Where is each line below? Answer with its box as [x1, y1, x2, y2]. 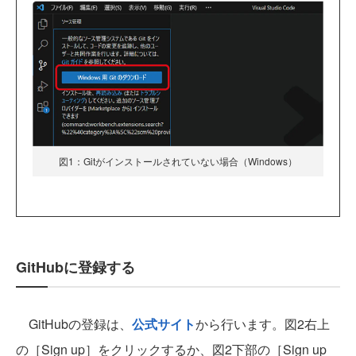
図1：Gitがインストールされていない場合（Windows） [59, 154, 297, 168]
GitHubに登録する [16, 257, 135, 278]
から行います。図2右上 [195, 315, 330, 334]
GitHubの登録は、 [16, 315, 132, 334]
